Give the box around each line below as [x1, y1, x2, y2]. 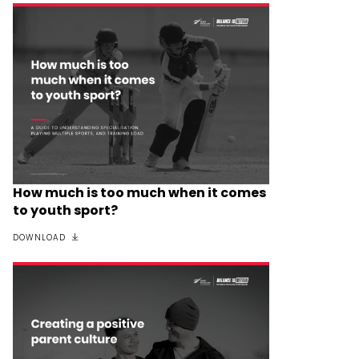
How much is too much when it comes [13, 184, 266, 203]
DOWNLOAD [13, 232, 66, 244]
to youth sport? [13, 201, 118, 220]
